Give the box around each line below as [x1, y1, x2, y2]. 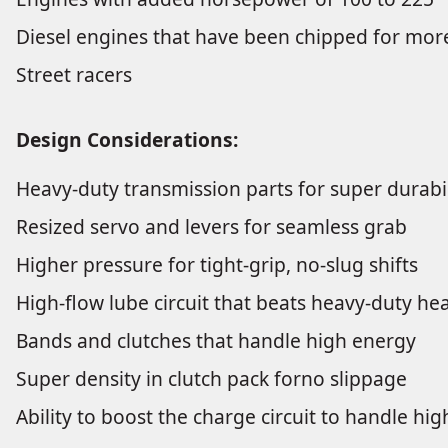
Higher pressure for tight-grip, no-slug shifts [16, 251, 418, 279]
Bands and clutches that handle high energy [16, 327, 416, 355]
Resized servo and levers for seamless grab [16, 213, 407, 241]
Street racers [16, 61, 132, 89]
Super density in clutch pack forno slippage [16, 365, 407, 393]
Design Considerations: [16, 126, 238, 154]
